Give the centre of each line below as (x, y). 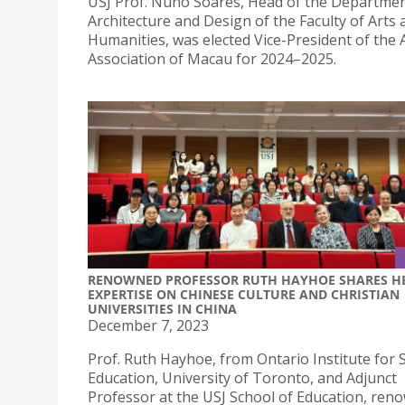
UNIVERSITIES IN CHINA (162, 309)
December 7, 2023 (148, 326)
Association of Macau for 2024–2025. (212, 58)
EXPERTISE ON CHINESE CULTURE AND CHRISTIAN (244, 295)
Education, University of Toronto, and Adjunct (242, 378)
